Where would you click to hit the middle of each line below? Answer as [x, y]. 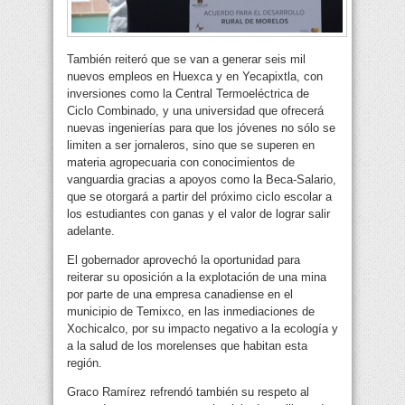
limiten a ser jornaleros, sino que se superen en [191, 146]
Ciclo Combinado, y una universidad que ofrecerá [195, 111]
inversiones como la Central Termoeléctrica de [188, 94]
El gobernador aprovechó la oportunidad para [184, 260]
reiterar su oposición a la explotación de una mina [197, 278]
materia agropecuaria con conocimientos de [181, 163]
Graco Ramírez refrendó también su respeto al [188, 392]
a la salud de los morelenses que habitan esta [187, 346]
